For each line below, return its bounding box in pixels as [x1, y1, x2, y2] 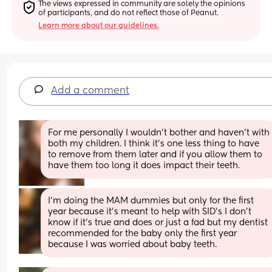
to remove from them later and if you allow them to [48, 150, 263, 159]
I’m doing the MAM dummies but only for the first [48, 196, 254, 205]
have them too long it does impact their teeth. [48, 161, 240, 170]
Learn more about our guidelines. [38, 22, 160, 30]
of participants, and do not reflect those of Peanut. [38, 9, 219, 17]
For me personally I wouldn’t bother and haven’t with [48, 128, 270, 137]
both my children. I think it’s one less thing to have [48, 139, 260, 148]
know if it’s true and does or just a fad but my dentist [48, 218, 268, 227]
